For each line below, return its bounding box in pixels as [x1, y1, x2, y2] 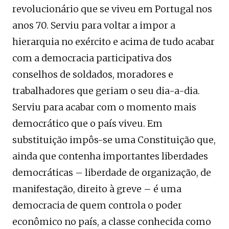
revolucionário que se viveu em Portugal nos [12, 3, 212, 15]
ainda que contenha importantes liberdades [12, 150, 208, 162]
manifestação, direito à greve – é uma [12, 182, 181, 195]
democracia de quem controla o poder [12, 199, 182, 211]
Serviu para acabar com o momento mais [12, 101, 196, 113]
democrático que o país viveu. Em [12, 117, 163, 129]
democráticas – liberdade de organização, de [12, 166, 211, 178]
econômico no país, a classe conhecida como [12, 215, 211, 227]
